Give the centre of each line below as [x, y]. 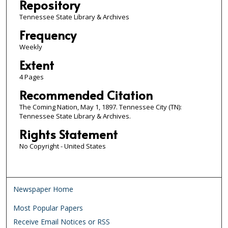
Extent [36, 65]
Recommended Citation [86, 95]
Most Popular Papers [48, 208]
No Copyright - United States [62, 146]
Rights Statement [68, 134]
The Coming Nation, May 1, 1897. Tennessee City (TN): [100, 107]
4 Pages [31, 77]
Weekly [31, 47]
